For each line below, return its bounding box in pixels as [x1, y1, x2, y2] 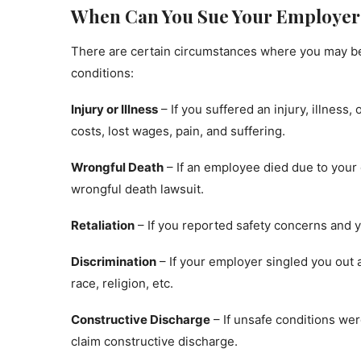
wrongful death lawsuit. [71, 181, 204, 197]
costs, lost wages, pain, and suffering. [71, 123, 285, 139]
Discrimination [71, 254, 156, 269]
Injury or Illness [71, 102, 158, 117]
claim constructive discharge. [71, 334, 238, 349]
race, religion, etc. [71, 276, 173, 291]
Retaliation [71, 218, 135, 233]
